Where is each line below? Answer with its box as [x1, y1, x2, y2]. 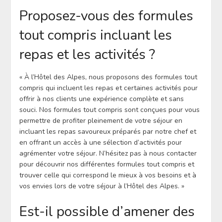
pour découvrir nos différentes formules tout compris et [19, 160, 194, 169]
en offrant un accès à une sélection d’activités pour [19, 138, 182, 148]
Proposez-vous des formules [19, 6, 193, 26]
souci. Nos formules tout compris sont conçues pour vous [19, 105, 200, 115]
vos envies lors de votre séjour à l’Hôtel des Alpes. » [19, 181, 184, 191]
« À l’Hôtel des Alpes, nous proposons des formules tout [19, 72, 197, 82]
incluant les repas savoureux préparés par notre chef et [19, 127, 196, 137]
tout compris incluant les [19, 26, 172, 45]
